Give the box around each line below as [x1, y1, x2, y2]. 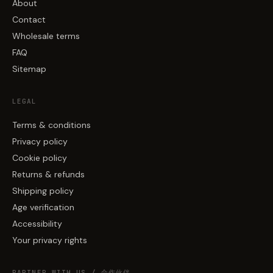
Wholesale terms [12, 30, 80, 42]
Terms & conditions [12, 119, 91, 131]
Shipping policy [12, 185, 74, 197]
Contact [12, 14, 46, 26]
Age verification [12, 202, 74, 213]
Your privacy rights [12, 235, 87, 246]
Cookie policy [12, 152, 67, 164]
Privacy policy [12, 136, 68, 147]
